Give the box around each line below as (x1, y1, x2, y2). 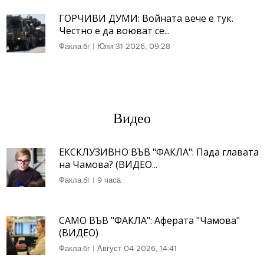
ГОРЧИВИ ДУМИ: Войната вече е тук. (59, 11, 233, 25)
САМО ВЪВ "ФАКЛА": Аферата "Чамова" (59, 213, 240, 227)
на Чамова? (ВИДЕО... (59, 157, 157, 171)
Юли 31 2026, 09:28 (97, 41, 170, 51)
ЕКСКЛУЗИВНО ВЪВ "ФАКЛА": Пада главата (59, 145, 259, 159)
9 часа (97, 174, 121, 185)
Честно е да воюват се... (59, 24, 170, 37)
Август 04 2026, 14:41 (97, 243, 177, 253)
